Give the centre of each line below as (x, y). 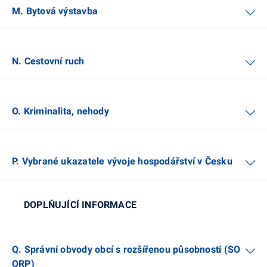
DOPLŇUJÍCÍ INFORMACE (80, 204)
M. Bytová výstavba (55, 11)
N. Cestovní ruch (48, 61)
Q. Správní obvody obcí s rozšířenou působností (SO (126, 249)
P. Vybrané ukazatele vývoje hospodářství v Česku (122, 161)
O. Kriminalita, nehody (60, 111)
